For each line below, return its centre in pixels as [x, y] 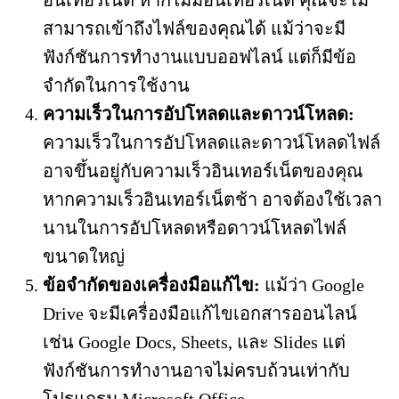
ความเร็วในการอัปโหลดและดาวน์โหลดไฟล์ [212, 143]
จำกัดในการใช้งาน [116, 86]
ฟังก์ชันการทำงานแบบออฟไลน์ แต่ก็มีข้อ [199, 57]
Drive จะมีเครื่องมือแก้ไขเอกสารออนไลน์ [200, 314]
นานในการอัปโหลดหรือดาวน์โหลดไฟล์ [195, 228]
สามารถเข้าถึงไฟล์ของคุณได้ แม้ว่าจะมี [194, 29]
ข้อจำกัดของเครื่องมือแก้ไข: [151, 285]
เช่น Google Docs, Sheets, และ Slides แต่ [194, 342]
